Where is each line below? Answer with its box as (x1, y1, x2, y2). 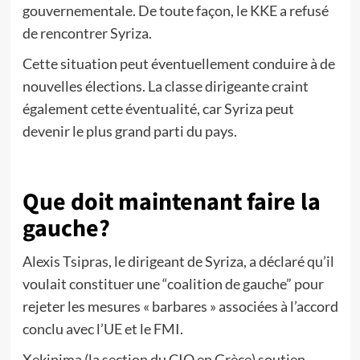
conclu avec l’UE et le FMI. (22, 320, 183, 337)
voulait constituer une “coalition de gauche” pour (22, 275, 324, 292)
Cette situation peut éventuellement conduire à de (22, 55, 335, 72)
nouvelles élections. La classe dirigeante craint (22, 77, 309, 95)
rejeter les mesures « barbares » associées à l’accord (22, 297, 338, 315)
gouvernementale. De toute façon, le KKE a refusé (22, 2, 329, 19)
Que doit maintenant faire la (22, 185, 321, 219)
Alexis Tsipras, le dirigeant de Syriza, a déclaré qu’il (22, 252, 334, 270)
